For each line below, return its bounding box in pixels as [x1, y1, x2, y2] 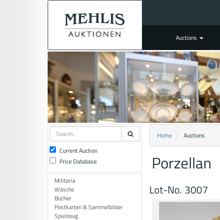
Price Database [59, 157, 97, 166]
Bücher [55, 193, 71, 203]
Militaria [55, 176, 75, 185]
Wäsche [55, 185, 74, 194]
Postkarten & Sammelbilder [55, 202, 123, 212]
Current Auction [59, 146, 97, 155]
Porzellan [151, 151, 212, 174]
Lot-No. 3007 [149, 181, 208, 197]
